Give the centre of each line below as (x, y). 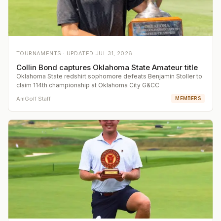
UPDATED (81, 54)
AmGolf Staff (34, 98)
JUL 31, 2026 (114, 54)
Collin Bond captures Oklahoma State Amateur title (107, 68)
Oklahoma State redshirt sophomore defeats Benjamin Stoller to (109, 76)
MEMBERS (188, 98)
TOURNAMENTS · (41, 54)
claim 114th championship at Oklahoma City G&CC (88, 85)
